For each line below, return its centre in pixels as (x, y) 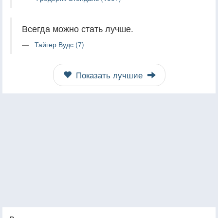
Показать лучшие (109, 75)
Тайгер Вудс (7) (59, 44)
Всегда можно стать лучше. (78, 28)
